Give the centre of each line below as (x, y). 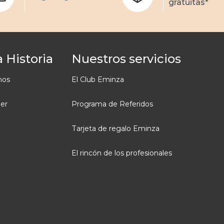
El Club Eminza (97, 80)
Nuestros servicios (126, 59)
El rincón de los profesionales (121, 153)
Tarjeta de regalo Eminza (115, 129)
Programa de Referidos (112, 104)
